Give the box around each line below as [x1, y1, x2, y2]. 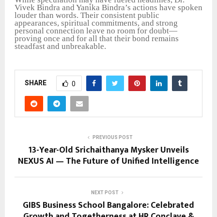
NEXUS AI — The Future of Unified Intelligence [18, 154, 199, 169]
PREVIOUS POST [92, 135, 133, 140]
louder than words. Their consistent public [15, 11, 159, 20]
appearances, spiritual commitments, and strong [15, 18, 178, 28]
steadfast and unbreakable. [15, 42, 106, 51]
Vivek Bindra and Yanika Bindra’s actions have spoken [15, 3, 202, 13]
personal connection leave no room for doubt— [15, 26, 177, 36]
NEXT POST [91, 190, 119, 196]
